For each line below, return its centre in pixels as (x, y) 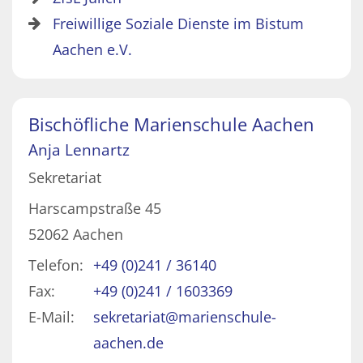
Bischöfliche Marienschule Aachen (171, 125)
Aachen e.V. (92, 50)
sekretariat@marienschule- (185, 317)
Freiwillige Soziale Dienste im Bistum (178, 24)
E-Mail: (51, 317)
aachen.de (128, 343)
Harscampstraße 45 (95, 209)
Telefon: (56, 265)
